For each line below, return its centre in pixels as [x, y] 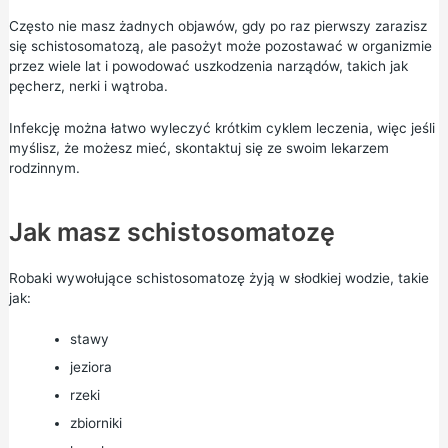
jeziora [90, 367]
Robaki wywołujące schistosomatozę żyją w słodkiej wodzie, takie [218, 277]
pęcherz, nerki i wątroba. [88, 85]
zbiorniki [95, 423]
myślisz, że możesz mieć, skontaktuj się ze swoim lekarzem [198, 147]
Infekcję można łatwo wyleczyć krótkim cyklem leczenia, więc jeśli [221, 127]
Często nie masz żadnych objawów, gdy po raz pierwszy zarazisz [217, 25]
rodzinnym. [44, 167]
